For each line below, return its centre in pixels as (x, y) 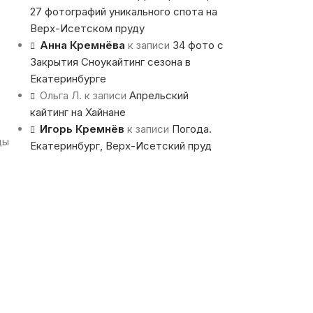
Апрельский (159, 96)
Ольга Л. (60, 96)
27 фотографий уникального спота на (123, 12)
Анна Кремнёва (82, 45)
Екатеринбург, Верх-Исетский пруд (121, 146)
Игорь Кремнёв (82, 129)
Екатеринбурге (68, 79)
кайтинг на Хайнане (78, 112)
